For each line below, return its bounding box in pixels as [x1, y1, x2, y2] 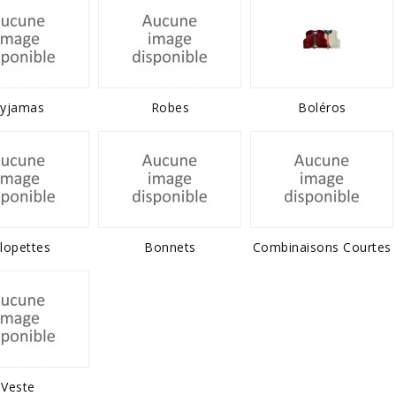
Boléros [298, 99, 346, 116]
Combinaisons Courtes [252, 239, 392, 255]
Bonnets [144, 239, 196, 255]
